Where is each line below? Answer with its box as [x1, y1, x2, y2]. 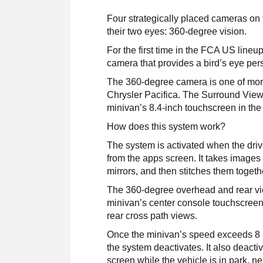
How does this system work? [107, 121, 226, 131]
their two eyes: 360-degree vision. [107, 26, 247, 36]
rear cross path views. [107, 210, 198, 221]
